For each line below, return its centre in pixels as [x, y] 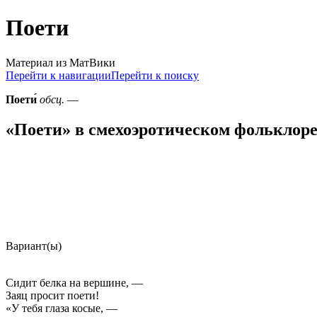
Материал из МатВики [60, 62]
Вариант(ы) [36, 246]
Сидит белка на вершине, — [74, 282]
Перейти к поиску [155, 75]
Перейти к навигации [58, 75]
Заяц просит [36, 295]
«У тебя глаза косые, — [62, 308]
